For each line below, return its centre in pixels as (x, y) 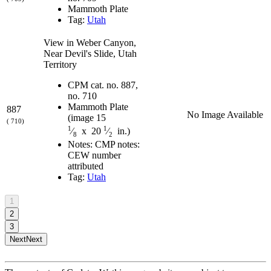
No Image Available (225, 114)
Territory (60, 64)
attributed (86, 166)
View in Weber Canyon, (90, 42)
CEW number (94, 155)
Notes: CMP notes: (104, 145)
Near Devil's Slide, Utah (90, 53)
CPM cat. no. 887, (103, 85)
